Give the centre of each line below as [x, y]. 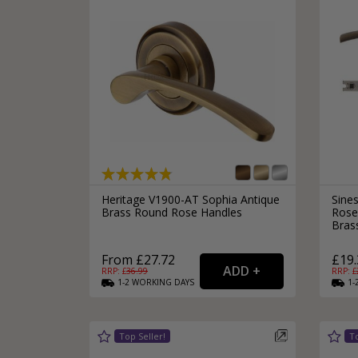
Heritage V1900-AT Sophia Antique [191, 199]
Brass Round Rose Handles [172, 212]
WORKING [152, 282]
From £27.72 [138, 259]
